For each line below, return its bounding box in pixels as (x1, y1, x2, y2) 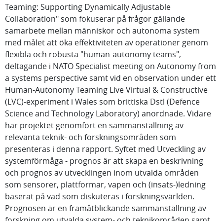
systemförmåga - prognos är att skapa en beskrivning (5, 155, 203, 166)
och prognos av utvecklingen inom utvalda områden (5, 167, 199, 178)
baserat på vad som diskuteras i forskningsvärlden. (5, 191, 194, 202)
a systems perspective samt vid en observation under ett (5, 73, 216, 83)
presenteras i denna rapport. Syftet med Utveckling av (5, 144, 206, 154)
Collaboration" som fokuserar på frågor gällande (5, 13, 185, 24)
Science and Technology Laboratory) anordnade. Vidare (5, 108, 211, 119)
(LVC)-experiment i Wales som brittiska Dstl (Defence (5, 96, 200, 107)
